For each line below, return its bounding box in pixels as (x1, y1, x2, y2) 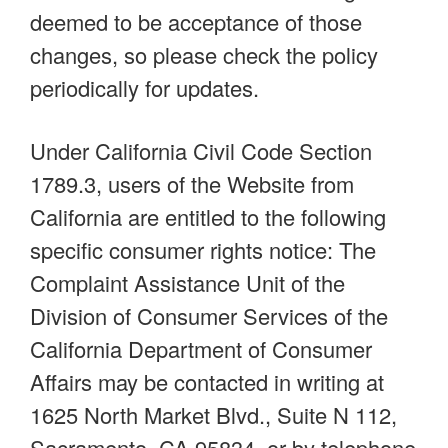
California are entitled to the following (30, 200, 386, 232)
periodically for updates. (30, 71, 259, 103)
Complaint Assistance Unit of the (30, 266, 345, 298)
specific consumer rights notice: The (30, 233, 376, 265)
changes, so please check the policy (30, 38, 378, 70)
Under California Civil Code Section (30, 134, 372, 166)
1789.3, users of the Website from (30, 167, 354, 199)
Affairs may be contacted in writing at (30, 365, 384, 397)
